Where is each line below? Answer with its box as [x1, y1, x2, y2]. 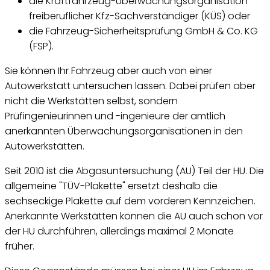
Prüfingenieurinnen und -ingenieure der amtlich [5, 109, 225, 124]
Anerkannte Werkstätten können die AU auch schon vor [5, 209, 263, 224]
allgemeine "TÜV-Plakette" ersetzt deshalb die [5, 179, 218, 193]
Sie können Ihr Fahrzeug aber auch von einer [5, 64, 212, 78]
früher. [5, 239, 34, 254]
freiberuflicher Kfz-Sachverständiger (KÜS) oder [29, 9, 250, 24]
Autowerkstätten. [5, 139, 84, 154]
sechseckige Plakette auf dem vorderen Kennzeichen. [5, 194, 256, 209]
